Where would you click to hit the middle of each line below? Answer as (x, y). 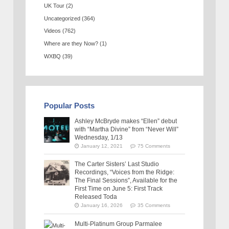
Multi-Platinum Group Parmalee (119, 224)
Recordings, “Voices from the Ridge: (125, 173)
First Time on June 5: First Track (119, 189)
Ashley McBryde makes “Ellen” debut (126, 121)
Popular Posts (70, 105)
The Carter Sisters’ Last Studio (117, 164)
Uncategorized (62, 18)
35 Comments (154, 205)
